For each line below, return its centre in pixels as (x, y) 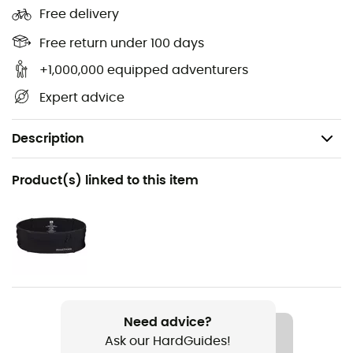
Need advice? (168, 322)
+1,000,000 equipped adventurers (144, 71)
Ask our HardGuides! (168, 341)
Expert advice (82, 98)
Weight (29, 287)
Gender (30, 229)
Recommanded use (69, 171)
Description (48, 138)
